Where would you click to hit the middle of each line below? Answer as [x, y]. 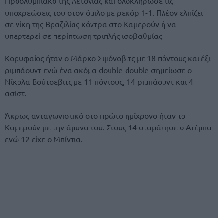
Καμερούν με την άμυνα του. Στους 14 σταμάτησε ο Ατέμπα [108, 127]
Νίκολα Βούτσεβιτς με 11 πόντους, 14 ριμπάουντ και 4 [99, 81]
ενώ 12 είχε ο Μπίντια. [44, 138]
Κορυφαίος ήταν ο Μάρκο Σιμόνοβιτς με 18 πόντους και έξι [108, 58]
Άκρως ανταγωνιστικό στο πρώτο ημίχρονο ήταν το [95, 115]
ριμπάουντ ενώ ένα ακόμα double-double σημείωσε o [98, 69]
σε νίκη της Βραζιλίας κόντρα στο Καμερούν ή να [91, 24]
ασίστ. [16, 93]
